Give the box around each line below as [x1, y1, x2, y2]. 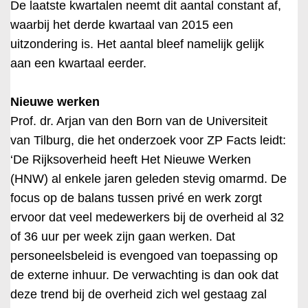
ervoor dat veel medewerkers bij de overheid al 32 [10, 210, 284, 224]
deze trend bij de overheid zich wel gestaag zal [10, 287, 267, 301]
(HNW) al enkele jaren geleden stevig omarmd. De [10, 172, 287, 186]
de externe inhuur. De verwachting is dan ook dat [10, 268, 278, 282]
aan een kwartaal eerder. [10, 56, 146, 70]
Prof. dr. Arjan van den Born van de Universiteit [10, 114, 267, 128]
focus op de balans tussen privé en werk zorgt [10, 191, 262, 205]
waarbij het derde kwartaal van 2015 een [10, 18, 233, 32]
